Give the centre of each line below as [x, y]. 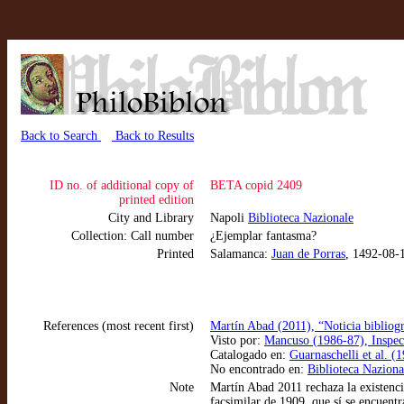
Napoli [229, 218]
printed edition [156, 200]
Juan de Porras [308, 254]
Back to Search [61, 136]
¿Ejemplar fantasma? [263, 236]
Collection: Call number [133, 236]
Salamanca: [241, 254]
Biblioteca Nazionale [301, 218]
